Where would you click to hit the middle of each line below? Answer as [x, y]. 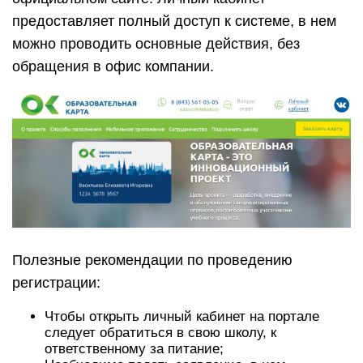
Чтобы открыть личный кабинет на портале [182, 317]
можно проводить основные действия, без [156, 44]
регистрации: [56, 283]
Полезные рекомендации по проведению [152, 261]
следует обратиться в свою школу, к [160, 333]
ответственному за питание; [134, 349]
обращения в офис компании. [113, 66]
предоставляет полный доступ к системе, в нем [174, 21]
